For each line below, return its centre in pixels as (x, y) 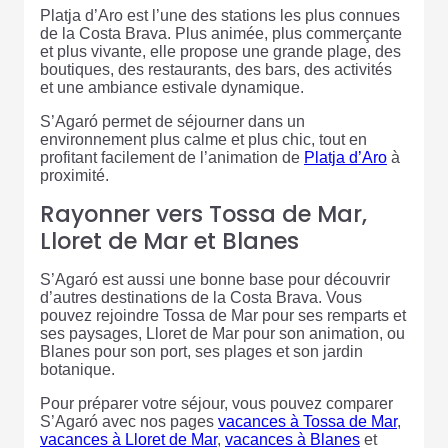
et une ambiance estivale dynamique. (172, 88)
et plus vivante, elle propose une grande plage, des (220, 52)
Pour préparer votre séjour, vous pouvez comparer (216, 404)
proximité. (74, 176)
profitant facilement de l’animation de (172, 158)
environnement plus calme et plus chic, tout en (203, 140)
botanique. (77, 370)
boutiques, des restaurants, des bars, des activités (216, 70)
